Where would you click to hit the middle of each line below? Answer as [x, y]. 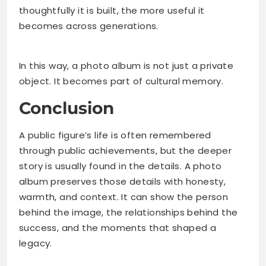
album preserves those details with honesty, [123, 181]
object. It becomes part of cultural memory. [121, 81]
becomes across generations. [89, 26]
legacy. [36, 243]
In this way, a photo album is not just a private [126, 65]
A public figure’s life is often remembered [115, 135]
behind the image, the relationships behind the [129, 212]
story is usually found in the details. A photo [121, 166]
